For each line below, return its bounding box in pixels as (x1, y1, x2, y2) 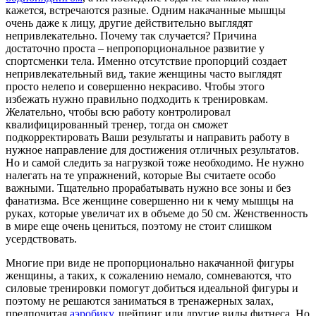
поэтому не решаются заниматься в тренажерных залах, (6, 294, 274, 307)
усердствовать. (6, 232, 77, 245)
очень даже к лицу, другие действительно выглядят (6, 16, 253, 29)
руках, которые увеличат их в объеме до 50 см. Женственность (6, 207, 308, 219)
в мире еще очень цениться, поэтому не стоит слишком (6, 219, 272, 232)
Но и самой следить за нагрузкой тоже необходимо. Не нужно (6, 156, 304, 169)
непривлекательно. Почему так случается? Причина (6, 29, 257, 42)
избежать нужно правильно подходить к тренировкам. (6, 92, 268, 105)
